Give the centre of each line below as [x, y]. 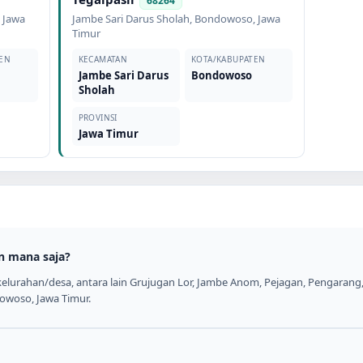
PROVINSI [98, 117]
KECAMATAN [103, 59]
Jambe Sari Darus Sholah [130, 19]
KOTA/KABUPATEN [228, 59]
